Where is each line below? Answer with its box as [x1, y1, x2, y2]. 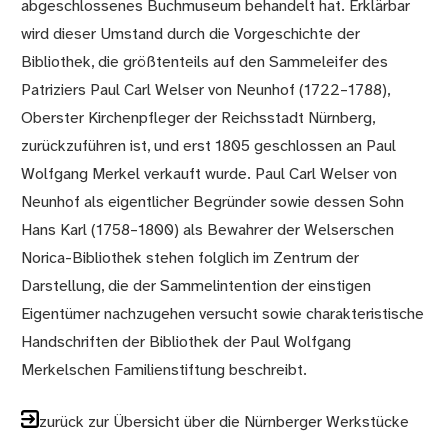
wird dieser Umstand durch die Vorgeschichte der [21, 25, 361, 43]
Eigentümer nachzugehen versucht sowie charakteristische [21, 305, 425, 323]
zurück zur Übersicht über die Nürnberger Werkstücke [39, 413, 410, 431]
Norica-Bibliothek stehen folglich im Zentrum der [21, 249, 360, 267]
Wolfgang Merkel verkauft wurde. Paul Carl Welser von [21, 165, 398, 183]
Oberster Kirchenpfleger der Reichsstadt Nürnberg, [21, 109, 376, 127]
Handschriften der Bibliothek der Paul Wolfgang [21, 333, 352, 351]
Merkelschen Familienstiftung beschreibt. [21, 361, 308, 379]
